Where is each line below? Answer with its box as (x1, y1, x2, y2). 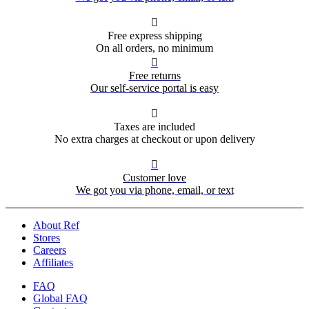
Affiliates (33, 257, 73, 269)
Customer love (123, 172, 186, 184)
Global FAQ (33, 292, 88, 305)
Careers (33, 244, 66, 257)
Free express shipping (107, 30, 202, 42)
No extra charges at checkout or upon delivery (54, 133, 255, 146)
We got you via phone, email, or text (75, 184, 234, 197)
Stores (33, 232, 60, 244)
